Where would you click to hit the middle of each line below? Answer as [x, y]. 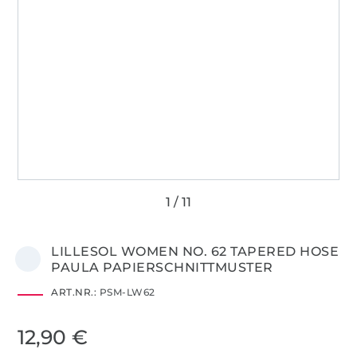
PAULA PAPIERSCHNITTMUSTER [162, 267]
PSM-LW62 [126, 292]
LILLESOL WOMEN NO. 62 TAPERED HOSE [195, 251]
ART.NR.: [74, 292]
